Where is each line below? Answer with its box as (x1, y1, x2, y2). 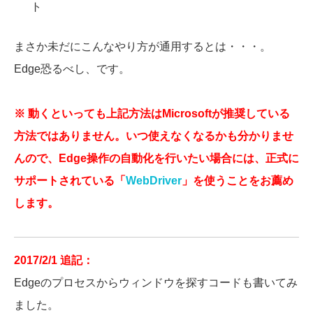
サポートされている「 (14, 175, 126, 187)
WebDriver (126, 175, 182, 187)
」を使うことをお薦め (182, 175, 293, 187)
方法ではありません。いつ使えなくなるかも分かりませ (14, 130, 293, 143)
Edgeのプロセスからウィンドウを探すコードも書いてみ (14, 277, 298, 289)
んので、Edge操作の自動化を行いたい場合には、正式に (14, 152, 299, 165)
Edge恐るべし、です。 (14, 63, 130, 75)
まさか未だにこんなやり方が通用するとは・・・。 (14, 41, 271, 53)
